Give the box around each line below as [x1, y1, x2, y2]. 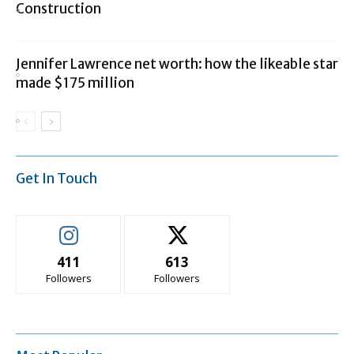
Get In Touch [16, 169, 97, 187]
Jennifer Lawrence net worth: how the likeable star [16, 55, 338, 73]
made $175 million [16, 73, 134, 92]
